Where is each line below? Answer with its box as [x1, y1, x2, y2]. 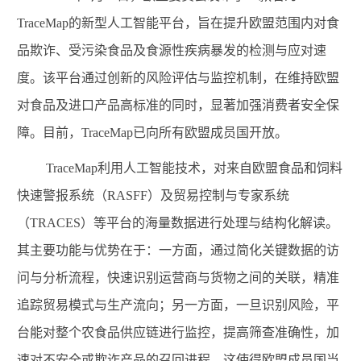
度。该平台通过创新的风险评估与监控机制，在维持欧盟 [17, 70, 339, 85]
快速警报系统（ [17, 188, 107, 202]
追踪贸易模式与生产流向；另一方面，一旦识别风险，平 [17, 297, 339, 312]
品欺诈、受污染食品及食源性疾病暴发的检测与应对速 [17, 43, 326, 57]
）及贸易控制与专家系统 [147, 188, 289, 202]
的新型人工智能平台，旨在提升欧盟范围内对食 [68, 15, 339, 30]
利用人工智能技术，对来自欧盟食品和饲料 [98, 160, 342, 175]
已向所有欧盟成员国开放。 [133, 125, 288, 139]
